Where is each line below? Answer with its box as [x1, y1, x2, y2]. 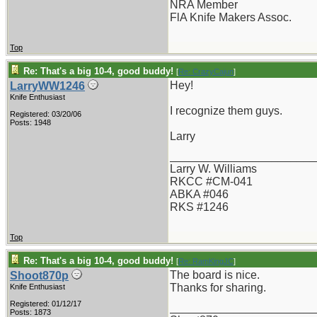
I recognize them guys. [170, 105, 282, 117]
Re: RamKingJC [178, 257, 234, 265]
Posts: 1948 [10, 118, 51, 127]
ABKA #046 [170, 188, 229, 200]
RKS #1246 [170, 201, 229, 213]
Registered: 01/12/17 [10, 299, 81, 308]
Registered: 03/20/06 [10, 110, 81, 118]
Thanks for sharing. [170, 282, 266, 294]
